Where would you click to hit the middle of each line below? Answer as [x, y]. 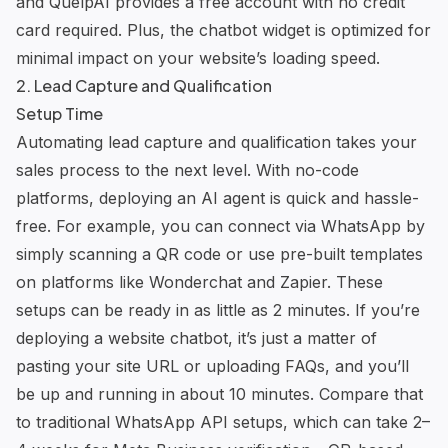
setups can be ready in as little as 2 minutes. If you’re [218, 309]
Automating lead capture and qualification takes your [216, 141]
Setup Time [59, 113]
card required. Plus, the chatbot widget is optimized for [223, 29]
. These [355, 281]
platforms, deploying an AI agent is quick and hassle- [217, 197]
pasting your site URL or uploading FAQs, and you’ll [212, 365]
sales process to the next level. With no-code [187, 169]
